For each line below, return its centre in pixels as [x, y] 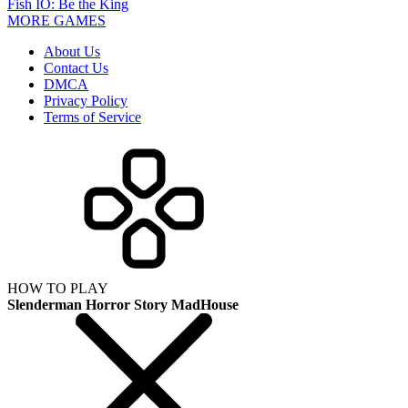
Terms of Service [92, 117]
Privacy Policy [86, 100]
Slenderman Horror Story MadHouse [123, 304]
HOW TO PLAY [58, 288]
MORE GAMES [56, 20]
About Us [72, 51]
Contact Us [76, 67]
